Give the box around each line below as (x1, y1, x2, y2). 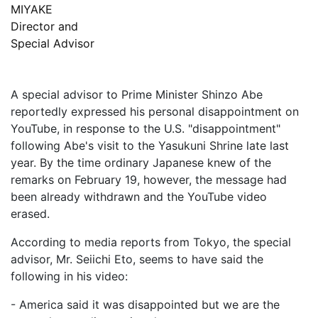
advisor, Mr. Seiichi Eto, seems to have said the (11, 252, 263, 267)
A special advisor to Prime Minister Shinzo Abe (11, 87, 263, 102)
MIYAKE (11, 2, 53, 17)
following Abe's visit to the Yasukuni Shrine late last (11, 138, 289, 153)
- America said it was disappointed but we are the (11, 297, 280, 312)
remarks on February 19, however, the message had (11, 172, 287, 187)
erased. (11, 207, 50, 221)
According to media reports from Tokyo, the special (11, 235, 291, 250)
